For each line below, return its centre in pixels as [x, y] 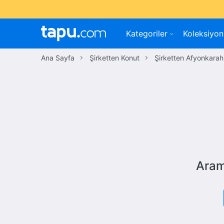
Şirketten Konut [115, 58]
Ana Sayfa [58, 58]
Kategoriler [147, 33]
